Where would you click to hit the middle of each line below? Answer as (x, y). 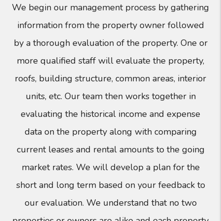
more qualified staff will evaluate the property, (110, 61)
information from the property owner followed (110, 25)
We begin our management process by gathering (110, 8)
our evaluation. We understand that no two (110, 203)
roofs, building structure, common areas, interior (110, 79)
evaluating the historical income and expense (110, 114)
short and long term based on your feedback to (110, 185)
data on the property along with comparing (110, 132)
